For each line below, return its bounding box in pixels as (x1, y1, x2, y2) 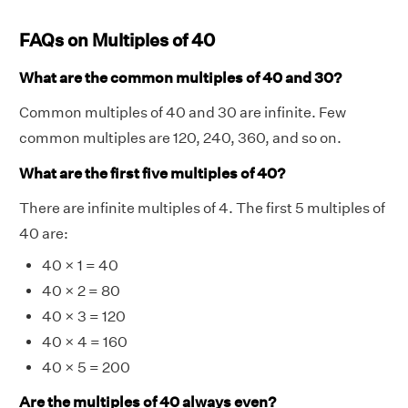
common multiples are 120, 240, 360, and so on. (19, 128, 342, 147)
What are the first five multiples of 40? (19, 165, 285, 183)
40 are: (19, 225, 68, 243)
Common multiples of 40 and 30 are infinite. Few (19, 103, 346, 121)
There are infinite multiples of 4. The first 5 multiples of (19, 199, 385, 218)
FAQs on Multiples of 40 (19, 28, 215, 50)
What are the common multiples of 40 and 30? (19, 68, 342, 87)
